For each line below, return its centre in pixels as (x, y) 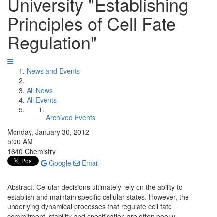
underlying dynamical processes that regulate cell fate (90, 206)
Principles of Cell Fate (92, 23)
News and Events (53, 71)
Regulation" (52, 42)
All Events (42, 100)
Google (59, 163)
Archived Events (71, 117)
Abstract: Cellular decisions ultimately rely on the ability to (95, 187)
